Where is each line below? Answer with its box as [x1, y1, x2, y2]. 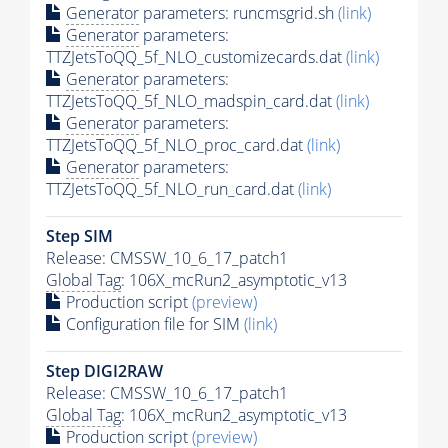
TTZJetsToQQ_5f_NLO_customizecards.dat [46, 45, 346, 68]
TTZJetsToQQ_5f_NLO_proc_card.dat [46, 133, 307, 156]
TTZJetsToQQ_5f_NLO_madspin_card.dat [46, 89, 336, 112]
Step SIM [46, 224, 113, 247]
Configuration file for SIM [62, 312, 244, 335]
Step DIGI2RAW [46, 359, 163, 382]
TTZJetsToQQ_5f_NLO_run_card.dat [46, 177, 298, 200]
